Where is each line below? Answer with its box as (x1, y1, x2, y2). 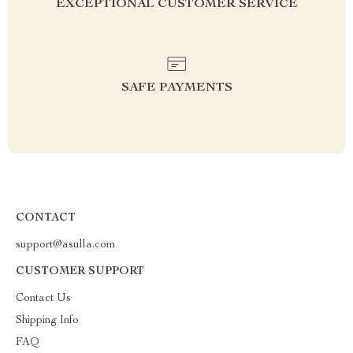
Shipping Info (16, 315, 79, 326)
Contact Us (16, 293, 71, 304)
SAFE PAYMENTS (121, 82, 232, 95)
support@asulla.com (16, 240, 116, 251)
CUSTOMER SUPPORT (16, 266, 144, 277)
